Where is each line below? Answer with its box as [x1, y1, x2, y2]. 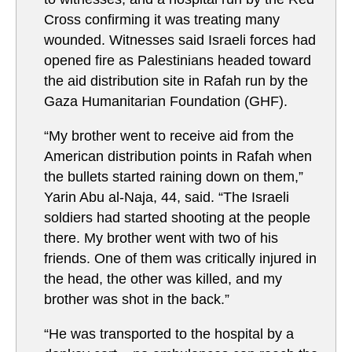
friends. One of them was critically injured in [44, 251, 317, 267]
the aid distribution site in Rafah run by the [44, 73, 308, 90]
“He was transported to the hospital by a [44, 326, 294, 343]
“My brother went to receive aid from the [44, 128, 294, 145]
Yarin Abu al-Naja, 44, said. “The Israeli [44, 189, 289, 206]
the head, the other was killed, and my [44, 271, 282, 288]
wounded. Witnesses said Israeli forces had [44, 32, 316, 49]
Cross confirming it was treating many [44, 12, 280, 28]
